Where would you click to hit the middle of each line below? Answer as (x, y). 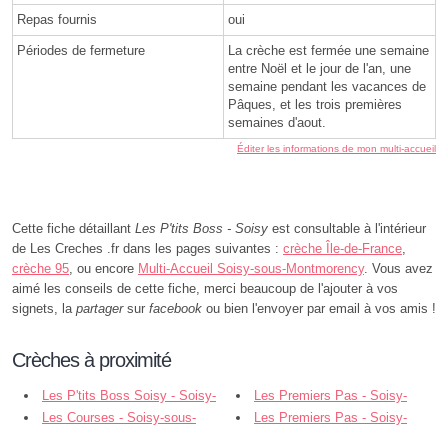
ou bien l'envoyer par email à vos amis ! (319, 309)
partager (99, 309)
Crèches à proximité (91, 360)
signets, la (44, 309)
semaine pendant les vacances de (327, 87)
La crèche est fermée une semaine (328, 51)
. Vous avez (398, 269)
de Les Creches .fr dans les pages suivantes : (147, 249)
